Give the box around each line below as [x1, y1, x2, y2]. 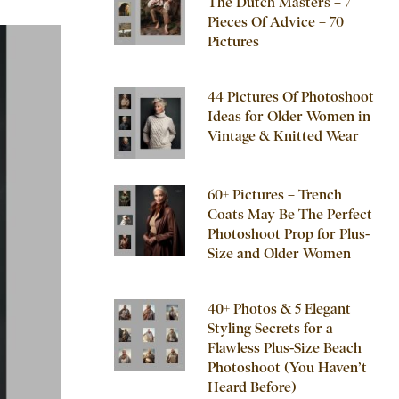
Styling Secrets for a [208, 320, 333, 337]
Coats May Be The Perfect [208, 206, 372, 223]
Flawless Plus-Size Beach [208, 339, 362, 356]
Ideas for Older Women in [208, 108, 370, 125]
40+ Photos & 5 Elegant [208, 300, 351, 317]
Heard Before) [208, 379, 297, 395]
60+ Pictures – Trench [208, 186, 342, 203]
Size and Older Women [208, 245, 351, 262]
